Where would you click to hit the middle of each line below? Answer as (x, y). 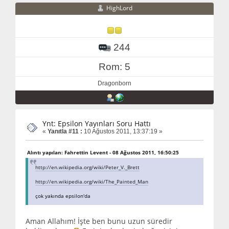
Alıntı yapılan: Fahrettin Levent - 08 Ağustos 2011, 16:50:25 (103, 153)
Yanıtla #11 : (65, 131)
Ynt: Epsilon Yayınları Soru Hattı (97, 123)
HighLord (119, 8)
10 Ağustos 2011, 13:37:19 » (122, 131)
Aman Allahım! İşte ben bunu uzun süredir (99, 221)
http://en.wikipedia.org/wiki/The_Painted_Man (92, 182)
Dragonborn (114, 83)
